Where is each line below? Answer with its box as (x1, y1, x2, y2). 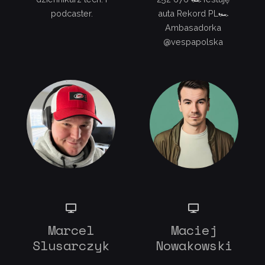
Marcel (48, 219, 95, 240)
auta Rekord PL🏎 (157, 8, 229, 19)
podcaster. (50, 8, 93, 19)
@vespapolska (163, 37, 224, 47)
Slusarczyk (33, 235, 110, 255)
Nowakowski (155, 235, 232, 255)
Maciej (170, 219, 217, 240)
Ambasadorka (165, 22, 222, 33)
